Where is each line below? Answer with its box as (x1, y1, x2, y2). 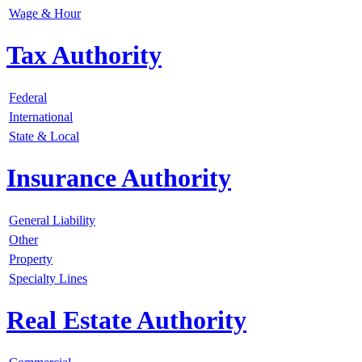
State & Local (9, 128, 79, 143)
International (9, 109, 73, 124)
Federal (9, 90, 47, 104)
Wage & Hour (9, 6, 81, 20)
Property (9, 251, 53, 266)
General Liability (9, 213, 95, 227)
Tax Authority (6, 40, 162, 70)
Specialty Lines (9, 271, 87, 285)
